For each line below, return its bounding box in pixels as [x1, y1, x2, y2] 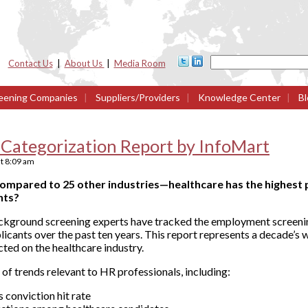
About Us [64, 58, 104, 69]
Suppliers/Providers [96, 91, 180, 103]
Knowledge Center [196, 91, 280, 103]
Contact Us [8, 58, 53, 69]
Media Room [113, 58, 166, 69]
